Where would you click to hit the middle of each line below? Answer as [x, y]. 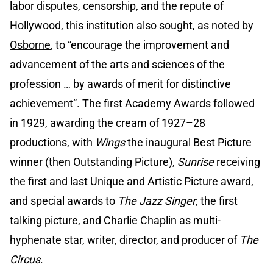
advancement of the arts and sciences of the [117, 65]
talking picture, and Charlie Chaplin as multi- [115, 221]
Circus [25, 260]
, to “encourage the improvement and [140, 45]
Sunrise [196, 162]
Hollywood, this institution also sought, [104, 26]
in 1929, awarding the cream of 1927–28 [108, 123]
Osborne [30, 45]
